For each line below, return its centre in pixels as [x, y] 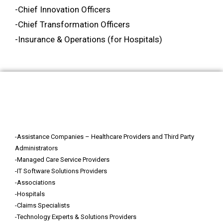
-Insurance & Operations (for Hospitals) [89, 39]
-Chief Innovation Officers [63, 9]
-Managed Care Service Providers [62, 159]
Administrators [36, 148]
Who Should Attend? [111, 104]
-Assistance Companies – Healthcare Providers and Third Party [105, 136]
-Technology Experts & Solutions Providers [76, 217]
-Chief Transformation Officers [72, 24]
